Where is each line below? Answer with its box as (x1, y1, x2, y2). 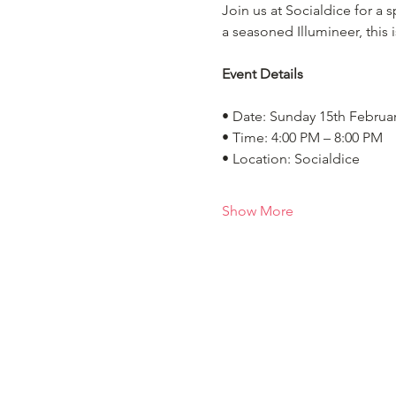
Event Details (221, 65, 303, 82)
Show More (221, 202, 293, 219)
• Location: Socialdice (221, 150, 360, 167)
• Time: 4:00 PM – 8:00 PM (221, 129, 383, 146)
